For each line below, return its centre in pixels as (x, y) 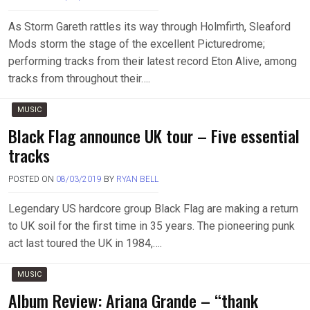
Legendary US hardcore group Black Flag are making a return (153, 209)
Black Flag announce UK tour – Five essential (154, 136)
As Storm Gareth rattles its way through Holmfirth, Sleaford (149, 27)
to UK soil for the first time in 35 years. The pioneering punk (152, 226)
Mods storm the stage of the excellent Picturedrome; (137, 44)
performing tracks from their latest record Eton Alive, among (153, 61)
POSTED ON (32, 179)
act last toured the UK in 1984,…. (85, 243)
